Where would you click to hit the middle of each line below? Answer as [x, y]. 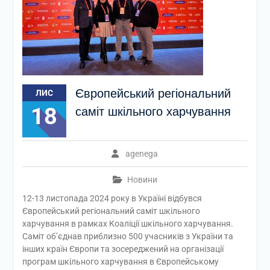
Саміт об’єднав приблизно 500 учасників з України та [127, 236]
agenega [142, 154]
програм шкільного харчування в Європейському [120, 262]
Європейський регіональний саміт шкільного [111, 211]
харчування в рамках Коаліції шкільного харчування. [127, 224]
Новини [142, 180]
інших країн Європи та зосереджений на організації [123, 249]
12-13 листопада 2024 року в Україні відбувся [112, 198]
